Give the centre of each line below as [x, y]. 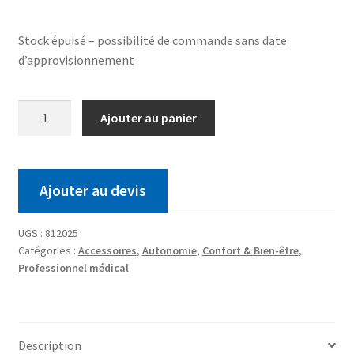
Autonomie [169, 250]
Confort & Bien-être [250, 250]
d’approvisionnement [76, 60]
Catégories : [48, 250]
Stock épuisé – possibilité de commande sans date [152, 40]
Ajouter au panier [149, 118]
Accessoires [107, 250]
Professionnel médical [73, 267]
